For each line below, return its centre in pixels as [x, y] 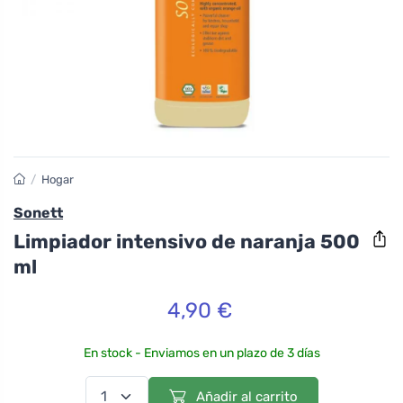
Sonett [38, 213]
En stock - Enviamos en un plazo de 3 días [201, 353]
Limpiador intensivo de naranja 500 [187, 241]
